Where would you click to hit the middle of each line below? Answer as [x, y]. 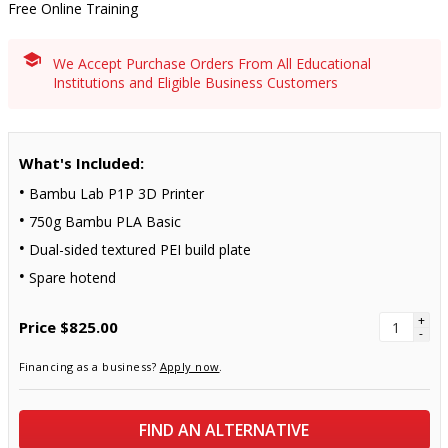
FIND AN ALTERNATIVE [224, 430]
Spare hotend [72, 277]
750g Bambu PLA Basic [104, 221]
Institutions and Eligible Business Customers [195, 82]
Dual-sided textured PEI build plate [139, 249]
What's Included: [81, 163]
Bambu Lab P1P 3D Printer [116, 193]
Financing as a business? [89, 366]
